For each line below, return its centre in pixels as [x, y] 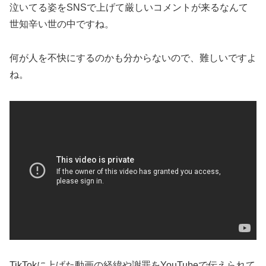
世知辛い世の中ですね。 [62, 24]
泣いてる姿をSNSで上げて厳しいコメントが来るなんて [129, 8]
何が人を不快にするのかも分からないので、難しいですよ [133, 58]
